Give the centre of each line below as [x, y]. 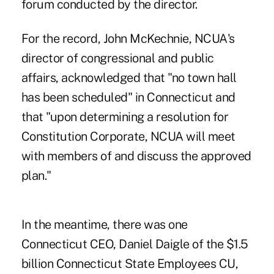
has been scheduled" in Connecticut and [128, 97]
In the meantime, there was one [104, 224]
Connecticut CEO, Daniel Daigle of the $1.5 [135, 244]
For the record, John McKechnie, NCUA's [128, 38]
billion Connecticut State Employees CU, [130, 263]
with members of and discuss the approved [136, 156]
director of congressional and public [117, 58]
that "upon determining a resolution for [125, 117]
